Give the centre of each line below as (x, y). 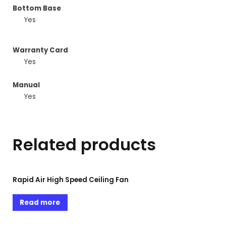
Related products (84, 144)
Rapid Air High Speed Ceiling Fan (71, 180)
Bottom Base (37, 9)
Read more (40, 202)
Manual (26, 85)
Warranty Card (40, 50)
